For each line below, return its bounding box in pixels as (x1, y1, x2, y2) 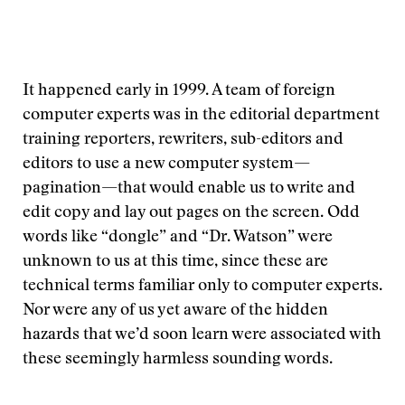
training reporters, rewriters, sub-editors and (23, 132, 344, 148)
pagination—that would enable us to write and (23, 181, 355, 197)
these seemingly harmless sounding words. (23, 352, 333, 368)
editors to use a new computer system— (23, 156, 310, 173)
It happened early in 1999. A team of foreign (23, 83, 335, 99)
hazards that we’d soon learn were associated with (23, 327, 381, 344)
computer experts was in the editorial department (23, 108, 380, 124)
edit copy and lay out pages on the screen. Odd (23, 205, 360, 221)
